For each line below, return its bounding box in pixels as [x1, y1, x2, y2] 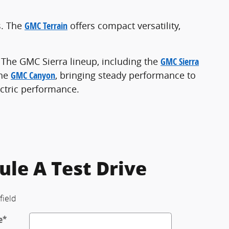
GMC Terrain [25, 19, 67, 32]
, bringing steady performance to [55, 68, 196, 81]
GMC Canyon [11, 68, 55, 82]
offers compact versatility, [67, 19, 180, 32]
